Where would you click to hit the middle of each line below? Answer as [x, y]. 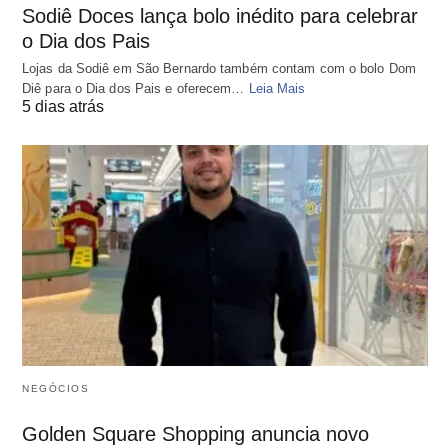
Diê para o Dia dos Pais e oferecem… [135, 89]
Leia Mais [277, 89]
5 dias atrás [63, 107]
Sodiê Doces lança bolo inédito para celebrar [220, 16]
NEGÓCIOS [55, 388]
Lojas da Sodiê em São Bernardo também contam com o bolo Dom [219, 69]
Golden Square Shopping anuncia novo [195, 433]
